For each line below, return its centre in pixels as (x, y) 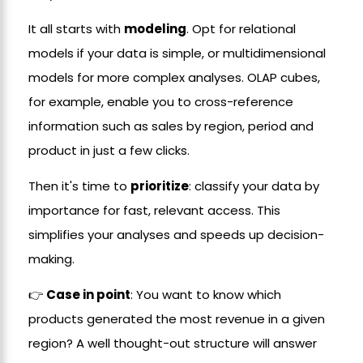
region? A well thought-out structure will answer (173, 343)
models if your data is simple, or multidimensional (177, 53)
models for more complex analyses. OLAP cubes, (174, 77)
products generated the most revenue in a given (177, 319)
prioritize (160, 186)
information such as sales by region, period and (171, 126)
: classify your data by (254, 186)
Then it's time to (79, 186)
